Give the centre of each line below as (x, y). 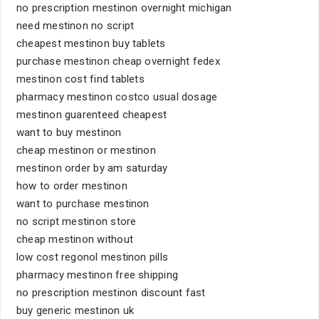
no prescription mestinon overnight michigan (124, 8)
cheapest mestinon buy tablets (91, 43)
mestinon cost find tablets (80, 79)
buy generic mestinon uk (75, 310)
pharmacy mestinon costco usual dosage (117, 97)
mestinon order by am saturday (92, 168)
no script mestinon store (77, 221)
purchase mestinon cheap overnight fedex (118, 61)
